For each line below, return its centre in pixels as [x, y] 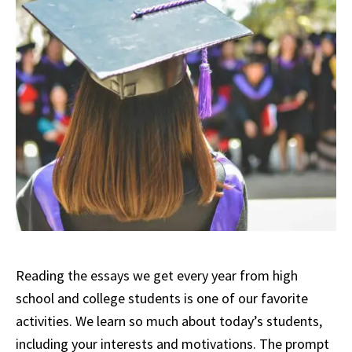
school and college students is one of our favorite [162, 299]
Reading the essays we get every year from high [157, 276]
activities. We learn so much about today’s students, [169, 321]
